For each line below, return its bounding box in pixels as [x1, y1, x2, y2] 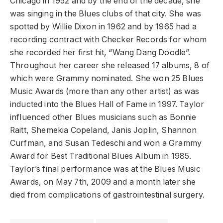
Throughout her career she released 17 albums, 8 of [10, 61, 210, 71]
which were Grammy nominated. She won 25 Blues [10, 74, 204, 84]
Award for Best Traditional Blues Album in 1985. [10, 151, 192, 161]
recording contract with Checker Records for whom [10, 35, 207, 45]
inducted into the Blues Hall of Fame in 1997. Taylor [10, 100, 205, 110]
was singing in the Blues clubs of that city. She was [10, 9, 202, 19]
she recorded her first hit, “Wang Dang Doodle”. [10, 48, 191, 58]
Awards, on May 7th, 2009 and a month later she [10, 177, 196, 187]
